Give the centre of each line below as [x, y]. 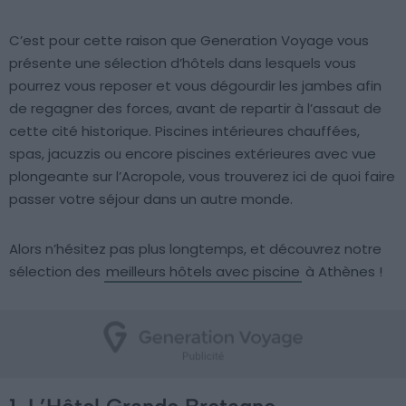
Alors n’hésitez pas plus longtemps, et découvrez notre [195, 249]
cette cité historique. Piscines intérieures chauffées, [184, 131]
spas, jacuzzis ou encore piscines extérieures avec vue [193, 154]
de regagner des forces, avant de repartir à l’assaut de [195, 108]
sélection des [57, 271]
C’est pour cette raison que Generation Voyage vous [189, 40]
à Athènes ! [342, 271]
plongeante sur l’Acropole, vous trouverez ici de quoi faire [202, 176]
